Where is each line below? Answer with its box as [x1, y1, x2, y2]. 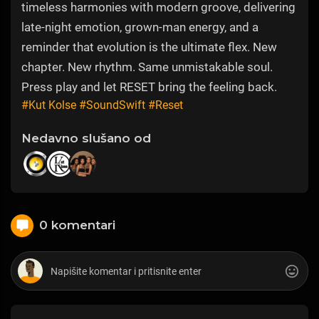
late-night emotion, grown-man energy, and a [21, 19, 258, 34]
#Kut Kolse [21, 98, 76, 112]
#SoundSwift [79, 98, 145, 112]
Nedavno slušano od [21, 130, 151, 145]
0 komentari [39, 218, 115, 233]
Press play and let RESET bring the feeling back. [21, 79, 277, 94]
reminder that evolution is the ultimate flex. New [21, 39, 277, 54]
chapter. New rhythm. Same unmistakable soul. [21, 59, 273, 74]
